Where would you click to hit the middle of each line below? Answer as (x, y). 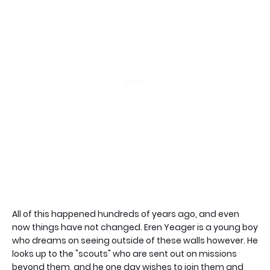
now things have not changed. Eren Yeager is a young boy (135, 227)
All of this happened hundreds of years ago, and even (126, 214)
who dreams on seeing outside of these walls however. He (135, 240)
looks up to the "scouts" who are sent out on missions (124, 253)
